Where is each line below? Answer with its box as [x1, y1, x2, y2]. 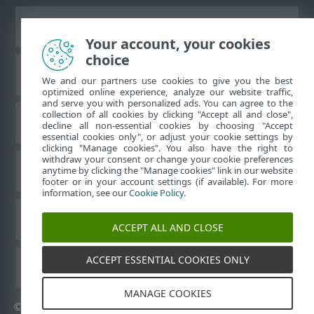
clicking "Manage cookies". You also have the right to [42, 142, 293, 154]
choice [86, 50, 130, 69]
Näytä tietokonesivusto [84, 18, 230, 34]
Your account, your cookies [86, 34, 271, 53]
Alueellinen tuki [107, 163, 207, 179]
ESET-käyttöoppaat [97, 259, 217, 275]
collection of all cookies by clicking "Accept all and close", [42, 108, 293, 121]
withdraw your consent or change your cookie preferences [42, 153, 293, 165]
